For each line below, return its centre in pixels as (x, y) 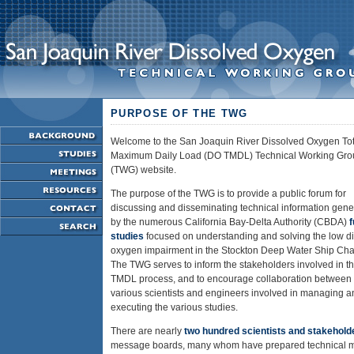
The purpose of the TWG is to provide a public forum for (228, 194)
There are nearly (147, 331)
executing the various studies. (174, 307)
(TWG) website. (143, 170)
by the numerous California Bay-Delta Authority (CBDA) (230, 222)
